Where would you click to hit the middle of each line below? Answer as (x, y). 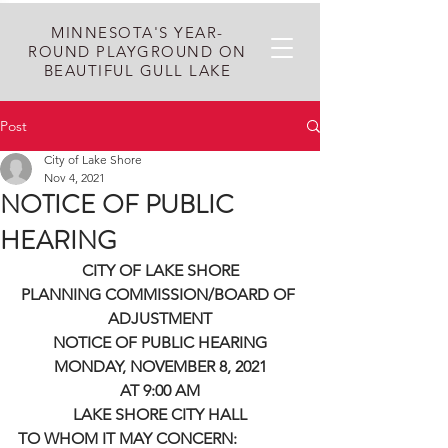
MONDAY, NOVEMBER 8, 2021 (160, 366)
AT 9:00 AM (160, 390)
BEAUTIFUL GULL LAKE (137, 70)
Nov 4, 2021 (74, 177)
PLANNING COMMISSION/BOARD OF (160, 294)
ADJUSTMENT (160, 318)
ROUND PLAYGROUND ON (137, 51)
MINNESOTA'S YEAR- (137, 32)
